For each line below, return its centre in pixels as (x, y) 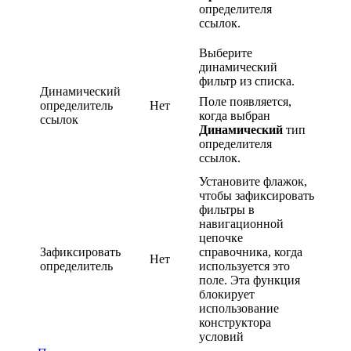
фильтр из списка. (247, 81)
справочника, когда (251, 252)
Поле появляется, (245, 102)
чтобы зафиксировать (257, 196)
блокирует (227, 295)
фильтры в (227, 210)
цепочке (221, 238)
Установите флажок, (253, 182)
